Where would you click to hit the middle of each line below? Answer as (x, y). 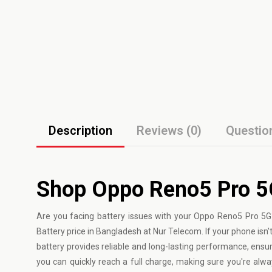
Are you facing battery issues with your (115, 216)
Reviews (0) (169, 131)
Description (80, 131)
